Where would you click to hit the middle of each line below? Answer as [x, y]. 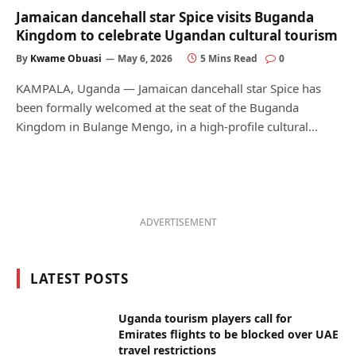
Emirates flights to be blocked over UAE [228, 334]
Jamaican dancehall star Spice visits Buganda [165, 17]
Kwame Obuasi [66, 58]
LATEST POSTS [79, 278]
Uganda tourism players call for [205, 318]
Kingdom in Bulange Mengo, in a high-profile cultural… [167, 126]
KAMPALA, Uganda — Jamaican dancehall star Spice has [168, 88]
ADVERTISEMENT [178, 222]
